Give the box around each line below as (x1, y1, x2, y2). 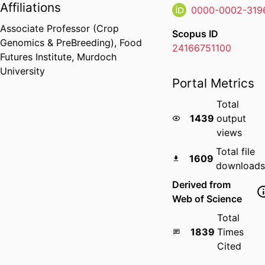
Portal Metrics (172, 76, 255, 91)
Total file (216, 146, 255, 158)
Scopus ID (172, 28, 219, 40)
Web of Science (172, 193, 243, 205)
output (216, 112, 247, 125)
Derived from (172, 179, 231, 191)
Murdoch (77, 51, 117, 63)
